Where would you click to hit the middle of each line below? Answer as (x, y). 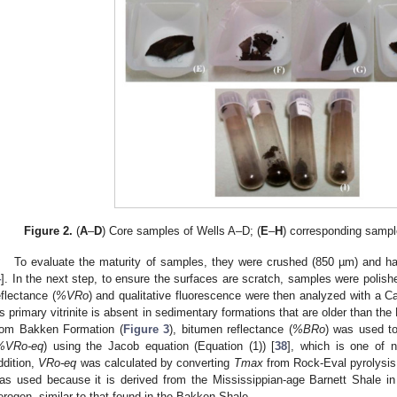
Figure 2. (49, 230)
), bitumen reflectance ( (231, 329)
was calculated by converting (155, 362)
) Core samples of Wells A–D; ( (182, 230)
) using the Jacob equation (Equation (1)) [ (160, 346)
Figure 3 (146, 329)
